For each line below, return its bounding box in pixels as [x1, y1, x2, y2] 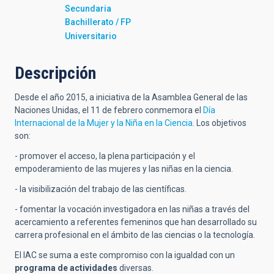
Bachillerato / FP [65, 17, 131, 28]
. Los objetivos [193, 117, 246, 128]
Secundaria [65, 3, 111, 13]
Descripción [15, 62, 96, 83]
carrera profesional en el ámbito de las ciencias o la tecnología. [15, 229, 255, 240]
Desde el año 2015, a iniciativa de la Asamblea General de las [15, 92, 248, 102]
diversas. [119, 262, 154, 273]
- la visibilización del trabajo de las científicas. [15, 183, 187, 194]
